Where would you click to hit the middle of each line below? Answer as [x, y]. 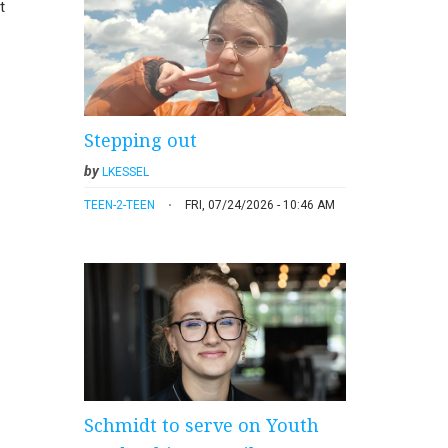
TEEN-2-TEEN [119, 204]
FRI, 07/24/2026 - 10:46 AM [259, 204]
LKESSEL [125, 171]
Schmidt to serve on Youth [201, 424]
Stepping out [140, 139]
